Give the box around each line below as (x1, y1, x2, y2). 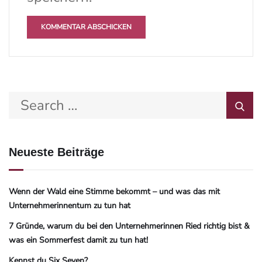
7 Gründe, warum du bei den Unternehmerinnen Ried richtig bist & (9, 220, 250, 232)
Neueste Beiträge (9, 146, 104, 159)
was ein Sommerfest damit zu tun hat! (9, 235, 148, 246)
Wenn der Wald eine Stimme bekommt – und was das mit (9, 186, 220, 198)
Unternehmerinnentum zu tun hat (9, 200, 130, 212)
